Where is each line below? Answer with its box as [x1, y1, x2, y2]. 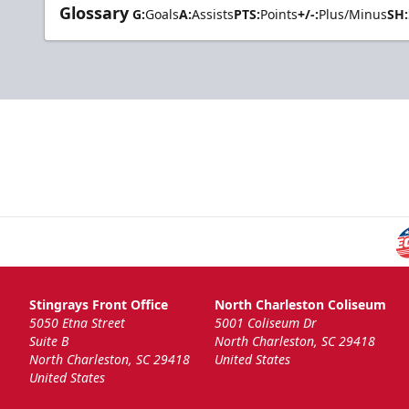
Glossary [59, 2, 129, 24]
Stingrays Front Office [29, 296, 168, 314]
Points [260, 5, 298, 23]
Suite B [29, 332, 68, 351]
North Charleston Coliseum [214, 296, 386, 314]
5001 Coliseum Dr [214, 314, 317, 332]
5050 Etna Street [29, 314, 125, 332]
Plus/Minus [319, 5, 387, 23]
